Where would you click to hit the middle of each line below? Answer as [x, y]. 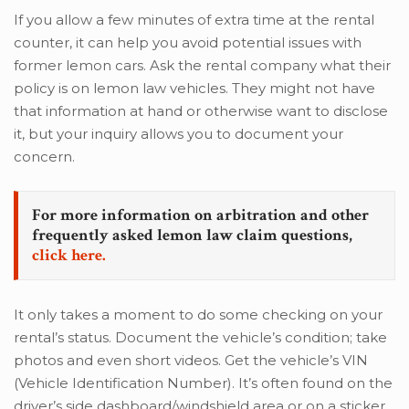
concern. [44, 157]
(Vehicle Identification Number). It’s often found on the [203, 383]
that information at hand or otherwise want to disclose [201, 111]
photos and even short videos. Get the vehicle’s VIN [191, 361]
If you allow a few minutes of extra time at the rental [194, 20]
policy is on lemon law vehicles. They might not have [194, 89]
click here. [69, 256]
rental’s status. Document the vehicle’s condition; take [200, 338]
